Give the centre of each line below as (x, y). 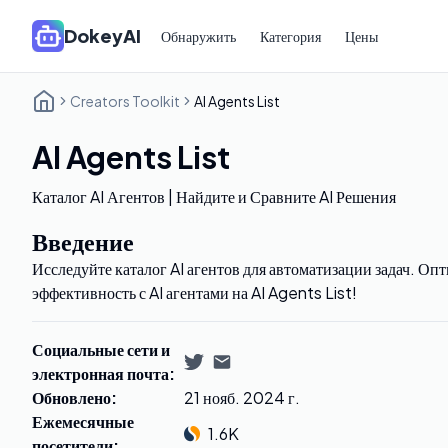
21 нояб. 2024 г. (242, 397)
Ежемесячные (83, 421)
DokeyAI (102, 35)
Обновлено (71, 397)
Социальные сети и (101, 349)
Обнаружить (198, 36)
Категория (290, 36)
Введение (83, 241)
